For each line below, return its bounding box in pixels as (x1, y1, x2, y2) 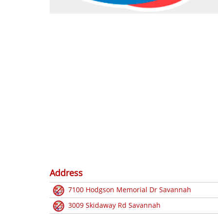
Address (50, 166, 83, 179)
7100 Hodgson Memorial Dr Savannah (68, 184, 191, 194)
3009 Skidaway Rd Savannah (68, 200, 161, 210)
